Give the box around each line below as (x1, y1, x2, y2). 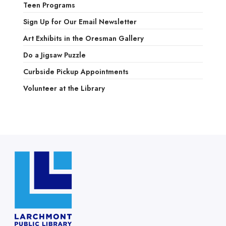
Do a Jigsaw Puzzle (23, 50, 86, 61)
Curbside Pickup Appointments (23, 67, 129, 77)
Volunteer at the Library (23, 83, 105, 94)
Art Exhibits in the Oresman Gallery (23, 33, 144, 44)
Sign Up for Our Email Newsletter (23, 17, 137, 27)
